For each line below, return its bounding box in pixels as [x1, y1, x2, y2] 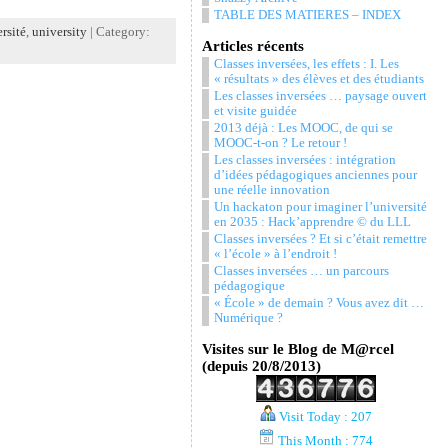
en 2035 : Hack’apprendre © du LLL [213, 215, 411, 229]
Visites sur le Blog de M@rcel [201, 341, 394, 357]
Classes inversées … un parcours [213, 264, 389, 278]
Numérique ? [213, 311, 283, 325]
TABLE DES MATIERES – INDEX [213, 8, 401, 22]
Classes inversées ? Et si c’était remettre [213, 232, 427, 246]
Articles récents [201, 38, 304, 54]
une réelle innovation [213, 183, 330, 197]
